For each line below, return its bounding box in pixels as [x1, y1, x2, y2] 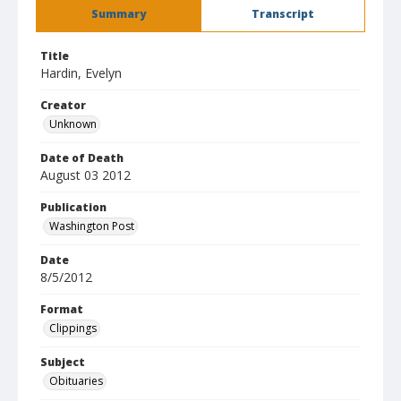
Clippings [49, 320, 97, 336]
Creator [40, 98, 86, 113]
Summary [91, 6, 146, 21]
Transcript [252, 6, 314, 21]
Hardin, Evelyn [40, 64, 122, 81]
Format [40, 302, 83, 317]
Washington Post [49, 218, 134, 234]
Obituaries [49, 373, 103, 388]
